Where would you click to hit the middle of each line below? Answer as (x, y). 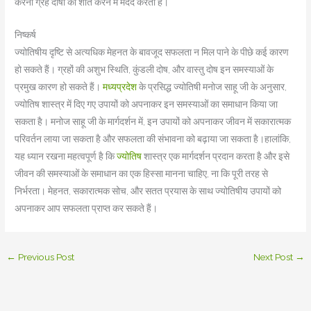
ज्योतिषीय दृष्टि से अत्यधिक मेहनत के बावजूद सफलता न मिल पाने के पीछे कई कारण (152, 52)
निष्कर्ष (26, 35)
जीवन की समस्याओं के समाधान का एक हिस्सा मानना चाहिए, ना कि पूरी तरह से (142, 174)
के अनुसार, (269, 87)
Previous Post (45, 257)
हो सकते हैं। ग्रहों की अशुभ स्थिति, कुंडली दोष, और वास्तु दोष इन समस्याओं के (144, 70)
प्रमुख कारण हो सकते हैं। (59, 87)
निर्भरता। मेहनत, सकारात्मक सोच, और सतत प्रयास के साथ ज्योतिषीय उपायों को (148, 191)
